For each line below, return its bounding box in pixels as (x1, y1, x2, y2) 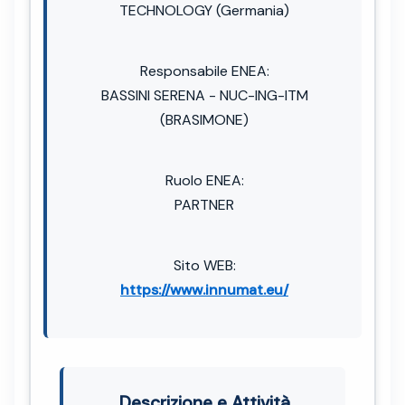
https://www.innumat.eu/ (120, 279, 288, 299)
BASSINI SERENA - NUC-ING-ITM (100, 85, 308, 105)
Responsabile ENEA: (139, 61, 269, 80)
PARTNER (174, 194, 234, 214)
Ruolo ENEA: (165, 170, 244, 190)
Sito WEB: (173, 255, 236, 275)
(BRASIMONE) (160, 109, 249, 129)
